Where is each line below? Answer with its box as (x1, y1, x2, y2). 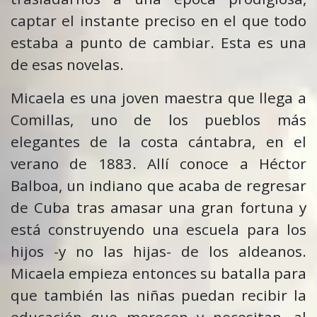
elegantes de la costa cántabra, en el (11, 132, 306, 152)
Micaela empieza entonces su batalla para (11, 263, 306, 284)
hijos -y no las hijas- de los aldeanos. (11, 241, 306, 262)
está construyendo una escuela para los (11, 219, 306, 240)
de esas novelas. (11, 54, 124, 75)
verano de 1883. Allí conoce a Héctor (11, 154, 306, 174)
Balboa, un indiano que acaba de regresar (11, 175, 306, 196)
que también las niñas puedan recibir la (11, 285, 306, 306)
